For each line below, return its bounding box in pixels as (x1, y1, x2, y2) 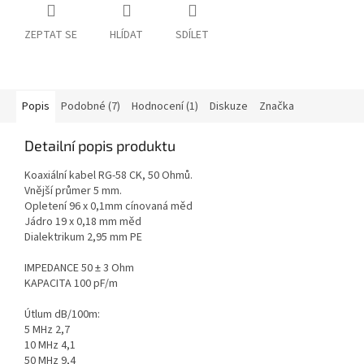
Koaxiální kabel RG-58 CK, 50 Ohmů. (24, 167, 193, 184)
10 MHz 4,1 (24, 337, 76, 354)
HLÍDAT (110, 27, 143, 44)
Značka (259, 98, 294, 115)
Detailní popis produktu (24, 136, 175, 155)
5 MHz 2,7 (24, 322, 70, 339)
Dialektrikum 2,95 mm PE (24, 229, 142, 246)
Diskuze (210, 98, 248, 115)
